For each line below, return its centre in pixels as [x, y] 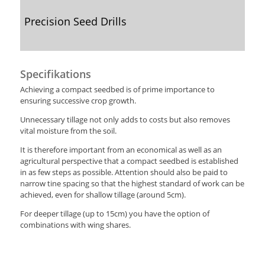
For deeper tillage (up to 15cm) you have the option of [114, 213]
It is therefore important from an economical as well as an [121, 149]
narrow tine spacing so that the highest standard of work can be [132, 183]
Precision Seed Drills [75, 21]
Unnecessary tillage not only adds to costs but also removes [125, 119]
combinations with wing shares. [75, 224]
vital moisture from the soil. [68, 130]
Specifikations [55, 74]
